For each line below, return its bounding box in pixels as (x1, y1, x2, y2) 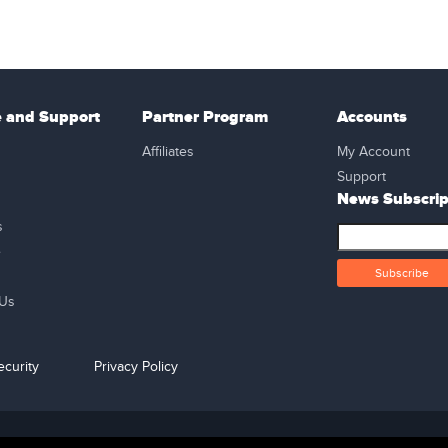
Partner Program (141, 107, 268, 127)
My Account (336, 144, 410, 160)
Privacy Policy (94, 359, 178, 375)
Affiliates (141, 144, 194, 160)
